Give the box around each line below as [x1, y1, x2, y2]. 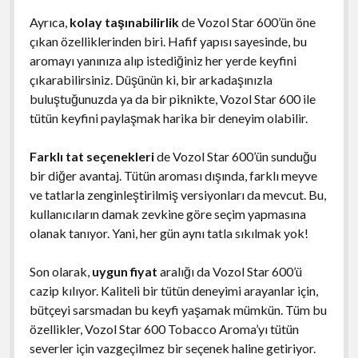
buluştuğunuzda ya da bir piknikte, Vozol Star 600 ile [29, 90, 316, 106]
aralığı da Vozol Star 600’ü [157, 263, 302, 279]
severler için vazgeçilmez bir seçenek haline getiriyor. [29, 340, 316, 356]
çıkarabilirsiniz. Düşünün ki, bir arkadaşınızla [29, 71, 272, 87]
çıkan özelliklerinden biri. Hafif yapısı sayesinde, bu [29, 33, 307, 49]
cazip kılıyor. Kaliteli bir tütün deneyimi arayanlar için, [29, 282, 318, 298]
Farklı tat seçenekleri [29, 148, 154, 164]
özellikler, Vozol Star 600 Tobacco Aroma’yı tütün [29, 320, 299, 336]
